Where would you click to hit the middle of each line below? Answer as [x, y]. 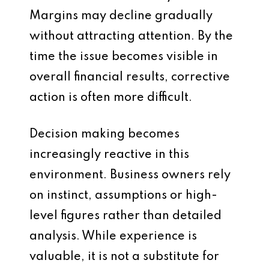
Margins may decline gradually [121, 16]
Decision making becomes [104, 134]
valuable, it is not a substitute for [124, 257]
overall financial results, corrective [130, 77]
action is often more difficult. [111, 98]
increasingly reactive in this [109, 155]
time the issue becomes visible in [124, 57]
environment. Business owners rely [130, 175]
